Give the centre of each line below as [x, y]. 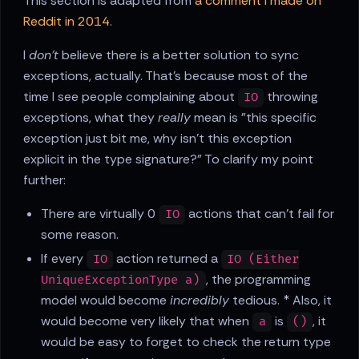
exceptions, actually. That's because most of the [165, 76]
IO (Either [262, 260]
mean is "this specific [254, 118]
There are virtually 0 [100, 214]
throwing [291, 97]
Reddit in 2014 [67, 22]
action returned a [167, 259]
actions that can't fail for [259, 214]
